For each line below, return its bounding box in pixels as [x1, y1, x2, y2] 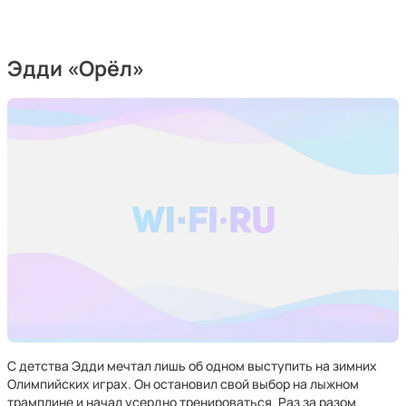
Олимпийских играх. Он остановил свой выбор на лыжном [7, 375, 359, 392]
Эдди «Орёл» [7, 54, 149, 82]
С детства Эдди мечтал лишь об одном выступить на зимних [7, 357, 377, 374]
